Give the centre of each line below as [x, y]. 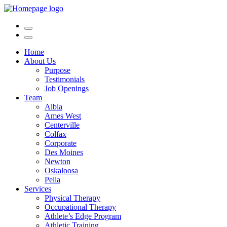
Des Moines [64, 152]
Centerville [62, 125]
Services [38, 189]
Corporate [61, 143]
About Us [40, 61]
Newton [58, 161]
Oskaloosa [61, 171]
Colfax [55, 134]
